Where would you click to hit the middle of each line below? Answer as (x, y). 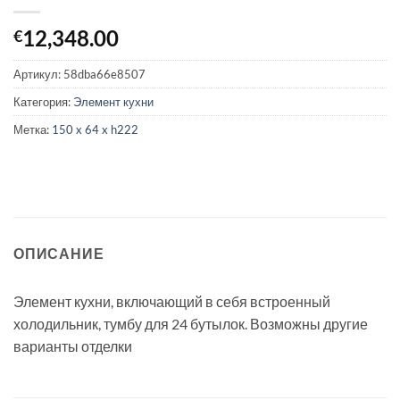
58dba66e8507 (104, 75)
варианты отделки (73, 346)
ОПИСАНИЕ (59, 253)
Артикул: (38, 75)
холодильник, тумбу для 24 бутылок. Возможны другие (191, 323)
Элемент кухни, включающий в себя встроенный (172, 301)
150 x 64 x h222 (95, 130)
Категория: (43, 102)
